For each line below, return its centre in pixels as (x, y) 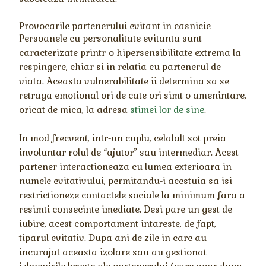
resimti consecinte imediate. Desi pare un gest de (126, 209)
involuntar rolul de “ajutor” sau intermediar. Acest (129, 152)
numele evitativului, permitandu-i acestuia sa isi (126, 180)
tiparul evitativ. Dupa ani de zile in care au (113, 237)
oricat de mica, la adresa (75, 109)
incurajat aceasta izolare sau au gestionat (113, 252)
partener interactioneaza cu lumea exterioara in (126, 166)
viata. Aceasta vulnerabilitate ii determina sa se (124, 81)
